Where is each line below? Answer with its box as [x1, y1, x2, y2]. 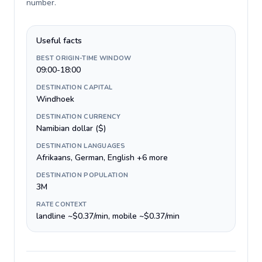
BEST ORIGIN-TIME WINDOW [36, 54, 132, 63]
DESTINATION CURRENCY [36, 112, 121, 121]
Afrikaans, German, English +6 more [36, 152, 168, 163]
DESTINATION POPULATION [36, 171, 129, 180]
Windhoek [36, 94, 74, 105]
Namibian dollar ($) [36, 123, 106, 134]
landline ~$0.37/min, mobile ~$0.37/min [36, 211, 180, 222]
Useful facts [36, 35, 82, 46]
